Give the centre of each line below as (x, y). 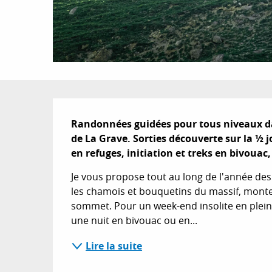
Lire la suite (114, 246)
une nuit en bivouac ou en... (134, 220)
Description (125, 115)
